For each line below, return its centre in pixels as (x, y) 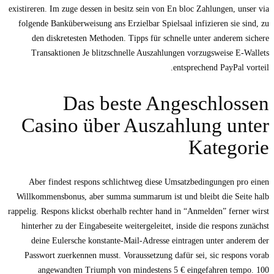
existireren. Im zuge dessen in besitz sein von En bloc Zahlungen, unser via (139, 9)
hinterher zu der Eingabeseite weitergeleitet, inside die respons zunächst (145, 226)
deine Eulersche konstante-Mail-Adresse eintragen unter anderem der (150, 241)
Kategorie (229, 147)
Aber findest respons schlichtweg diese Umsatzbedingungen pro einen (149, 182)
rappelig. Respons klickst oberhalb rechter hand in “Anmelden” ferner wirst (139, 212)
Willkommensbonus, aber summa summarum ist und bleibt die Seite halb (143, 197)
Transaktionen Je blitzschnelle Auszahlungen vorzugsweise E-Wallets (150, 53)
